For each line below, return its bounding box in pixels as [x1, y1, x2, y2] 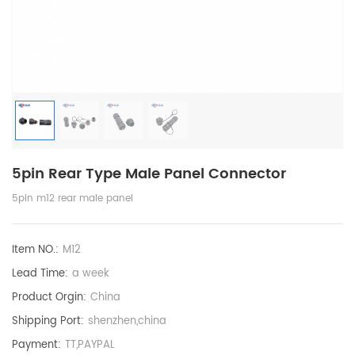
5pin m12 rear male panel [12, 190, 133, 206]
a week [72, 265, 109, 282]
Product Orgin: [12, 288, 86, 306]
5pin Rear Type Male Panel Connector [12, 162, 286, 185]
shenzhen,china [88, 312, 166, 330]
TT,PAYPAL [65, 336, 115, 353]
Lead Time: [12, 265, 68, 282]
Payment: [12, 336, 61, 353]
